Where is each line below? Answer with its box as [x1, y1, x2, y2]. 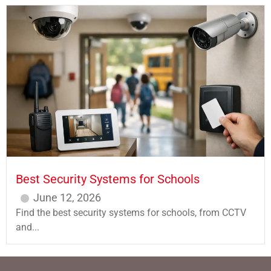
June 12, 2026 [33, 191, 101, 204]
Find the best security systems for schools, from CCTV [16, 207, 246, 219]
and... [16, 221, 39, 233]
